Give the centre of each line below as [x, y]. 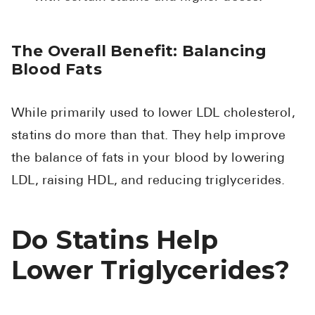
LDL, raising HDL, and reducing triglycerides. [148, 181]
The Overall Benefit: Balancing [139, 51]
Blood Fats [57, 69]
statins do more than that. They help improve [149, 136]
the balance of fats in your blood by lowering [148, 159]
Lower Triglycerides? [151, 270]
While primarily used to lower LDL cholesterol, [153, 114]
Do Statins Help [115, 240]
